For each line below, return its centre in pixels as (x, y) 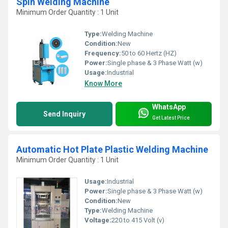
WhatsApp (169, 107)
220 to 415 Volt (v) (138, 220)
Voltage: (98, 220)
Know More (103, 83)
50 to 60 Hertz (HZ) (149, 53)
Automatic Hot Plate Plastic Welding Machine (112, 149)
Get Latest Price (171, 118)
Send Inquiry (64, 114)
